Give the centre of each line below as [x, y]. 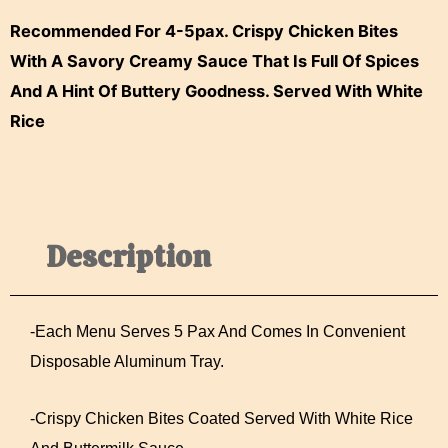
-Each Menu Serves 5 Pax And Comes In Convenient [217, 331]
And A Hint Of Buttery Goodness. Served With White [216, 90]
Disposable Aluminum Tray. [127, 361]
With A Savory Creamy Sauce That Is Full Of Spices [214, 60]
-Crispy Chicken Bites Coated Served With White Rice [221, 417]
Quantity [44, 47]
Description [128, 257]
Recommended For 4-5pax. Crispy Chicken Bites [204, 30]
